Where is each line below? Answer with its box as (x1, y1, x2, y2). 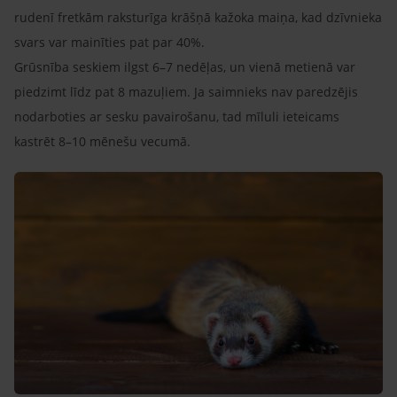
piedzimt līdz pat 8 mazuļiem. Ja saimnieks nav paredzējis (14, 82, 358, 100)
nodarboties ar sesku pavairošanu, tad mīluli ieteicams (14, 107, 339, 125)
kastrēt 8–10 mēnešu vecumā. (14, 132, 191, 150)
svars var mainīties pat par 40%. (14, 33, 208, 51)
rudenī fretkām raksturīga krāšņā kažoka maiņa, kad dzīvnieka (14, 8, 382, 26)
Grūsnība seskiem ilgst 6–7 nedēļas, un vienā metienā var (14, 58, 355, 75)
